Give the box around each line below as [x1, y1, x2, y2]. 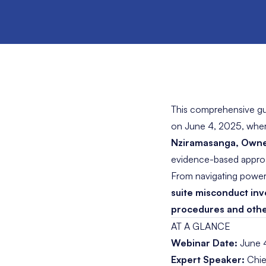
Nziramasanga [171, 137, 236, 148]
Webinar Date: [171, 237, 237, 249]
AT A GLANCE [171, 220, 230, 232]
